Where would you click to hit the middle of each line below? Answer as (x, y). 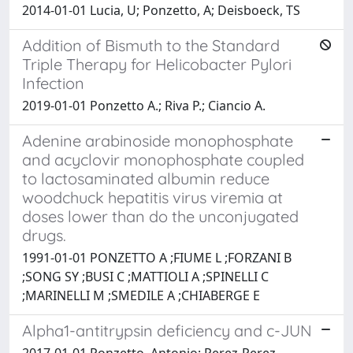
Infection (53, 83)
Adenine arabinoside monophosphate (158, 140)
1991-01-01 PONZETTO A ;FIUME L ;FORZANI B (157, 257)
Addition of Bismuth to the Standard (151, 45)
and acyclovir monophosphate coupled (163, 159)
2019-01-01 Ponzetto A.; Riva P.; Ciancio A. (144, 105)
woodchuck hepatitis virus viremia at (152, 197)
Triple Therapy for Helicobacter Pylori (157, 64)
